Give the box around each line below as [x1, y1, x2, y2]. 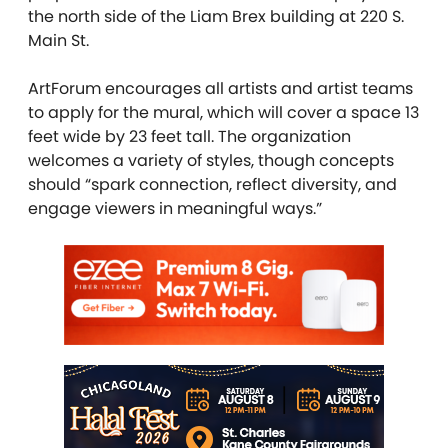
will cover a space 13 [258, 101, 419, 124]
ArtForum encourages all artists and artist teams [28, 77, 413, 100]
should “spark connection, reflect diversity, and [28, 173, 397, 196]
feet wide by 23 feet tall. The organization [28, 125, 351, 148]
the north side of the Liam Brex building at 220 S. [28, 5, 404, 28]
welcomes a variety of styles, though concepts [28, 149, 394, 172]
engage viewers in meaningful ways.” [28, 197, 322, 220]
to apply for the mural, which [28, 101, 254, 124]
